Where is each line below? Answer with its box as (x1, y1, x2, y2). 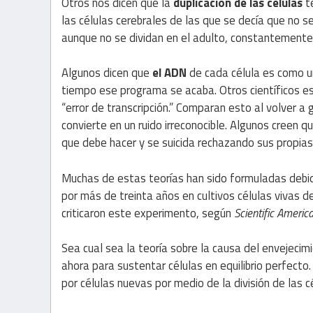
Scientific (234, 203, 274, 222)
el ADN (152, 64, 189, 82)
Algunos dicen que (61, 64, 152, 82)
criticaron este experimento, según (61, 203, 234, 222)
